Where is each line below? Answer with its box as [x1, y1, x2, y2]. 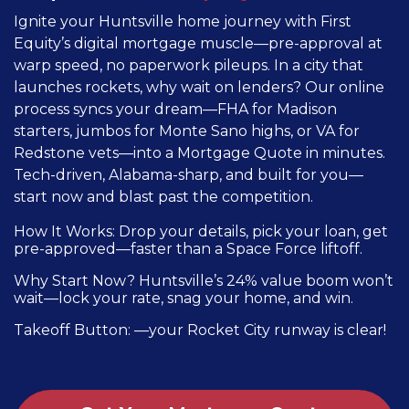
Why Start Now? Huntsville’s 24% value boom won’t [14, 271, 393, 289]
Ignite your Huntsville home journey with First [14, 12, 351, 30]
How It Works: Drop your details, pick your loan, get [14, 222, 388, 240]
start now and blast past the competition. [14, 187, 313, 205]
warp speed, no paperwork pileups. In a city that [14, 56, 363, 74]
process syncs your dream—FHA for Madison [14, 100, 337, 118]
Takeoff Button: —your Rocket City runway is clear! [14, 320, 386, 339]
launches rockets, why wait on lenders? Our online [14, 78, 384, 96]
